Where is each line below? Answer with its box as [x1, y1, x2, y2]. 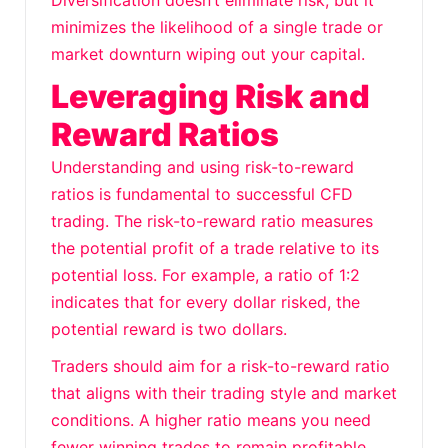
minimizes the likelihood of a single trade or [51, 17, 383, 37]
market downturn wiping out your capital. [51, 44, 365, 64]
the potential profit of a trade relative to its [51, 238, 379, 258]
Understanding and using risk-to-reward [51, 157, 354, 177]
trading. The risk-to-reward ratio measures [51, 211, 373, 231]
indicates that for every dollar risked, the [51, 292, 360, 312]
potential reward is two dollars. [51, 319, 287, 339]
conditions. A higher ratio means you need [51, 410, 371, 430]
